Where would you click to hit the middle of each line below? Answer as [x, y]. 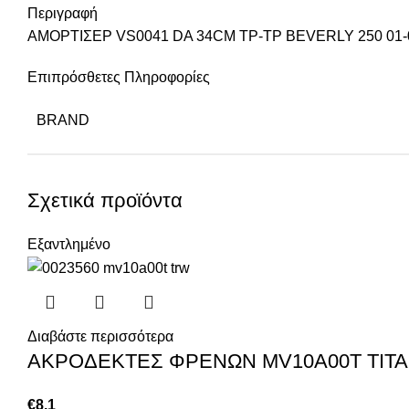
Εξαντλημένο [69, 245]
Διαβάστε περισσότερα [100, 337]
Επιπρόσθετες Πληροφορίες [119, 78]
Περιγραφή [63, 14]
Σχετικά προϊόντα [105, 201]
